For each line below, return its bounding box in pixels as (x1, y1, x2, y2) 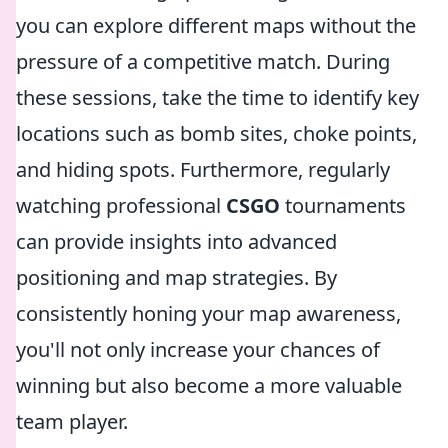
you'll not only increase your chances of (16, 336, 380, 363)
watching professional (16, 192, 226, 219)
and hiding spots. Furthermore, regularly (16, 156, 390, 183)
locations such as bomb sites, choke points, (16, 120, 417, 147)
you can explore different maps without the (16, 12, 416, 39)
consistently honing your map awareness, (16, 300, 401, 327)
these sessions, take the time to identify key (16, 84, 419, 111)
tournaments (280, 192, 406, 219)
